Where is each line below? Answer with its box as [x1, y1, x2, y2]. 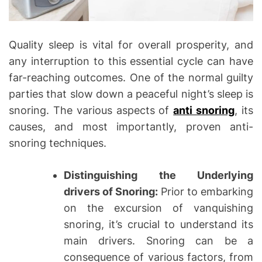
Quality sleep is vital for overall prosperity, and [9, 39, 253, 51]
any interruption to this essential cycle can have [9, 55, 253, 68]
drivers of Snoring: [64, 185, 161, 198]
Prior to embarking [160, 185, 254, 198]
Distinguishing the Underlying [64, 169, 253, 182]
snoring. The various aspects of [9, 104, 174, 117]
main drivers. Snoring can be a [64, 235, 253, 247]
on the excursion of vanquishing [64, 202, 253, 215]
